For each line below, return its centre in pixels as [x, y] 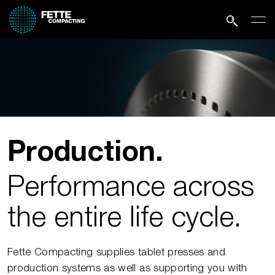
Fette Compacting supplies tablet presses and [116, 252]
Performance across [135, 186]
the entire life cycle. [124, 216]
